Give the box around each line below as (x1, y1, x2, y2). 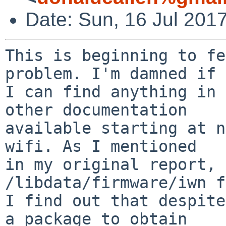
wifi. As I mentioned (5, 137, 197, 155)
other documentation (5, 100, 187, 119)
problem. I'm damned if (5, 64, 216, 83)
